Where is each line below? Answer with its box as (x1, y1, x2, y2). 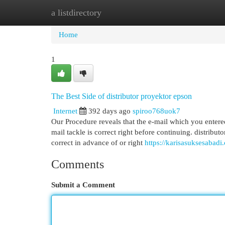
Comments (51, 158, 104, 171)
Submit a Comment (51, 180, 115, 189)
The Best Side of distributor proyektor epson (51, 92, 192, 100)
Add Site (170, 8, 197, 17)
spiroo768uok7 (133, 106, 180, 115)
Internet (53, 106, 77, 115)
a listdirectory (51, 8, 101, 18)
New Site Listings (100, 8, 155, 17)
